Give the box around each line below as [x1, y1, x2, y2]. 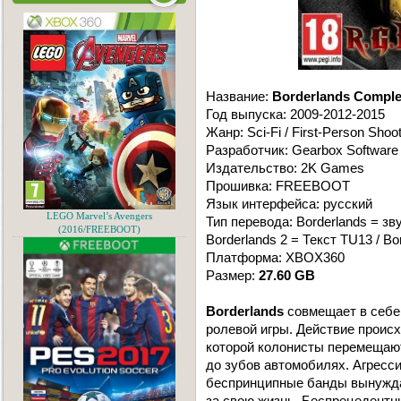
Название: [206, 89, 272, 104]
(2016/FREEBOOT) [58, 225, 141, 235]
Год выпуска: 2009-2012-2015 [206, 107, 385, 122]
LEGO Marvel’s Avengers [47, 211, 152, 221]
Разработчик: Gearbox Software [206, 142, 398, 158]
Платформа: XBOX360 [206, 250, 345, 265]
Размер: [206, 268, 259, 283]
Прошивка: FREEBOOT [206, 178, 350, 193]
